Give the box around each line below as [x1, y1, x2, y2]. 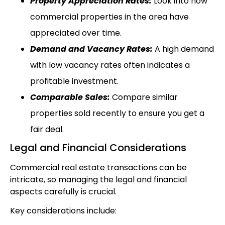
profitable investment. [30, 75, 119, 87]
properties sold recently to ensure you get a [30, 107, 204, 119]
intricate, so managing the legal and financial [10, 173, 187, 185]
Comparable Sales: [30, 91, 112, 103]
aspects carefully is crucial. [10, 185, 117, 197]
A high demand [153, 43, 214, 55]
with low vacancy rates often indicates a [30, 59, 190, 71]
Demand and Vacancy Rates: [30, 43, 153, 55]
